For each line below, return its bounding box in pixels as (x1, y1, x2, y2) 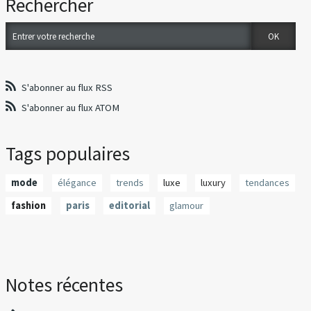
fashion (11, 199, 47, 212)
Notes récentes (6, 273, 124, 298)
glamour (169, 199, 204, 212)
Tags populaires (6, 141, 131, 166)
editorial (109, 199, 150, 212)
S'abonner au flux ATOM (22, 101, 120, 114)
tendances (245, 176, 290, 189)
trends (116, 176, 144, 189)
